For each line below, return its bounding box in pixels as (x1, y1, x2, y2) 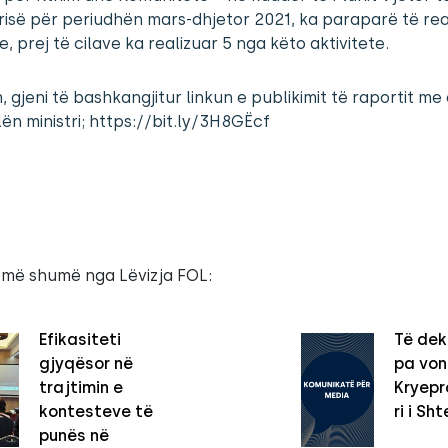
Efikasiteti (38, 329, 121, 349)
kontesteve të (38, 401, 153, 421)
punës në (38, 425, 109, 445)
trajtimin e (38, 377, 123, 397)
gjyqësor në (38, 353, 133, 373)
